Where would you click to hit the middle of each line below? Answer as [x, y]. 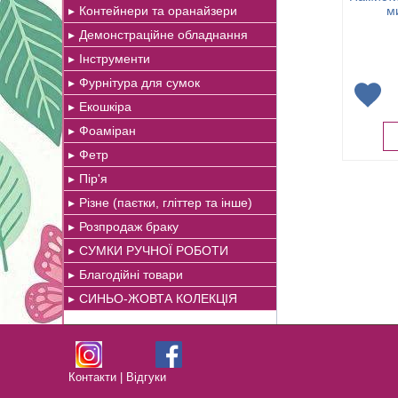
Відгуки [146, 377]
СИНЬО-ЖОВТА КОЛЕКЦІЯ [158, 298]
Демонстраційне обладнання [163, 35]
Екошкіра [105, 107]
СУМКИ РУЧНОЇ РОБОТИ [154, 251]
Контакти [92, 377]
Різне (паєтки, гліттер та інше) [166, 203]
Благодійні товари [131, 275]
